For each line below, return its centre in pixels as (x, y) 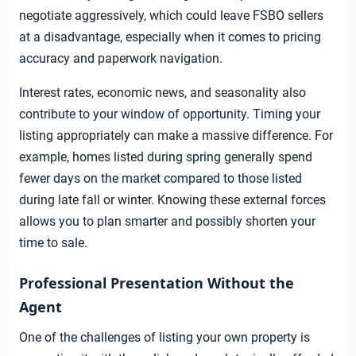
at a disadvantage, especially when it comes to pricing (170, 37)
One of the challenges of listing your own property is (164, 338)
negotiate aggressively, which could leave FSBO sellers (171, 16)
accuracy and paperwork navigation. (121, 59)
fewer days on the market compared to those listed (161, 179)
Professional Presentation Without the (157, 283)
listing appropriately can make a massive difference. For (176, 136)
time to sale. (53, 243)
